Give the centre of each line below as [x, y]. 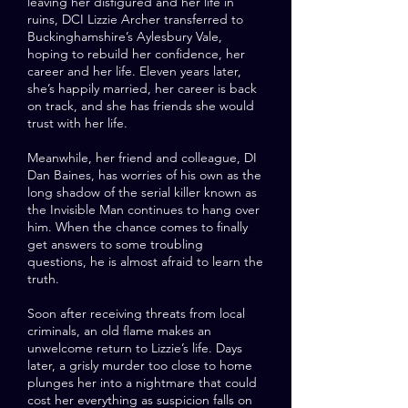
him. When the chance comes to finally [138, 227]
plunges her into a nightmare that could [142, 382]
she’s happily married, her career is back [142, 88]
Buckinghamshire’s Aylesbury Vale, [125, 36]
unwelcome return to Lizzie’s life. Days [135, 348]
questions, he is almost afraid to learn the [145, 261]
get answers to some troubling [115, 244]
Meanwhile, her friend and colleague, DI [142, 158]
